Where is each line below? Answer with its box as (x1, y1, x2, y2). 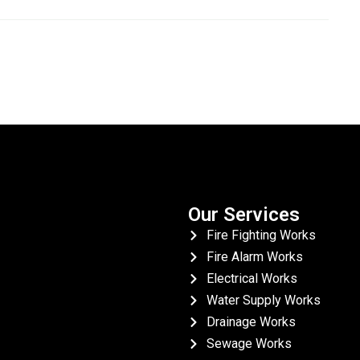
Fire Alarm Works (206, 249, 303, 264)
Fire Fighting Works (206, 227, 316, 243)
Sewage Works (206, 336, 292, 351)
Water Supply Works (206, 292, 321, 308)
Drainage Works (206, 314, 296, 329)
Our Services (188, 203, 300, 226)
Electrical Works (206, 271, 297, 286)
